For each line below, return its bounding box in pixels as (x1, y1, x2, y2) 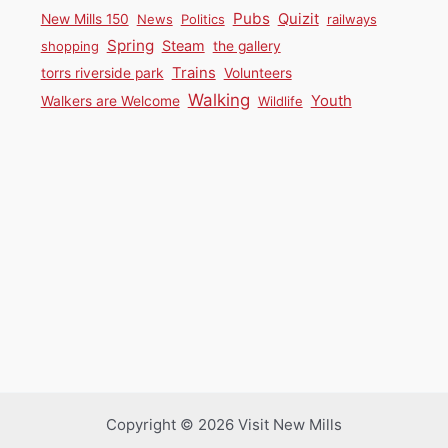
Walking (187, 90, 250, 111)
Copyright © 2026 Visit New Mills (106, 415, 342, 435)
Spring (106, 36, 154, 56)
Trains (171, 64, 216, 83)
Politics (180, 11, 225, 28)
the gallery (212, 38, 281, 55)
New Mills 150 (40, 11, 129, 28)
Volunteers (223, 65, 292, 82)
